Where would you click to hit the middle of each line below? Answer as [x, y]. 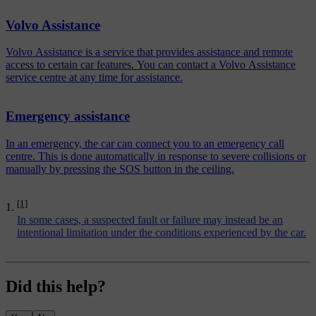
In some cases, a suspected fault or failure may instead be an [150, 220]
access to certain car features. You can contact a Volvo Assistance [151, 65]
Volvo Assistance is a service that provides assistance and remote [149, 52]
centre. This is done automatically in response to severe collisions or [156, 156]
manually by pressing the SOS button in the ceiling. [120, 169]
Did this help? [56, 287]
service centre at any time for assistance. [94, 78]
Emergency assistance [68, 116]
